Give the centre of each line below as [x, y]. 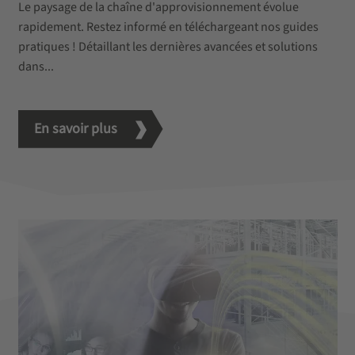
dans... [36, 66]
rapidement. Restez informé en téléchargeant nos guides [168, 27]
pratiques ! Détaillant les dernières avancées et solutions [168, 46]
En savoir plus [77, 129]
